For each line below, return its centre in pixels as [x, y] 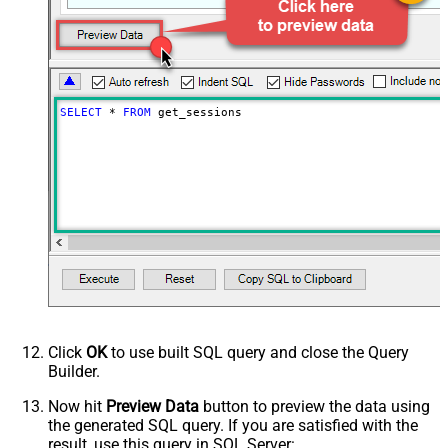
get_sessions [196, 113]
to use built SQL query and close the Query [258, 353]
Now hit [77, 407]
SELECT [80, 113]
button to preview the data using [314, 407]
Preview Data [152, 407]
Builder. [74, 372]
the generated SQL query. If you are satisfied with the [233, 426]
